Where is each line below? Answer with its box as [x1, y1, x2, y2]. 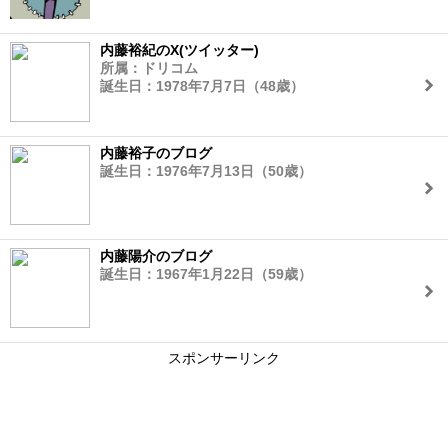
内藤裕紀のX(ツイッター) [100, 42, 259, 58]
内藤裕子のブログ [100, 145, 212, 161]
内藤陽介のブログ [100, 248, 212, 264]
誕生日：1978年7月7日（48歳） [100, 78, 304, 94]
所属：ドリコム [100, 60, 198, 76]
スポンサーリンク [168, 350, 280, 366]
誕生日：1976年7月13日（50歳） [100, 163, 312, 179]
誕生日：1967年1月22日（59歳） [100, 266, 312, 282]
